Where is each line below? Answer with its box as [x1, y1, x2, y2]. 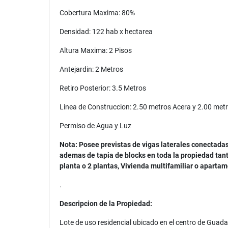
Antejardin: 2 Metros [60, 65, 123, 73]
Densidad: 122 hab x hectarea [60, 27, 153, 36]
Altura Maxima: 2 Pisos [60, 46, 132, 54]
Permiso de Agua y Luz [60, 122, 133, 130]
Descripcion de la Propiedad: [60, 199, 154, 208]
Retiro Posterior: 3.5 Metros [60, 84, 146, 92]
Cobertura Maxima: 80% [60, 9, 135, 17]
